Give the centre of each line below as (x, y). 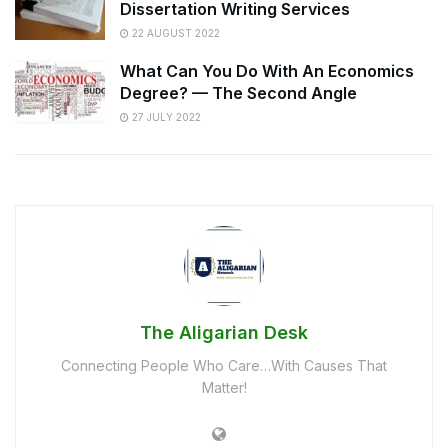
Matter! (224, 388)
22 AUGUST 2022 (174, 32)
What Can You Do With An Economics (267, 70)
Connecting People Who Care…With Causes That (224, 366)
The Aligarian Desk (224, 333)
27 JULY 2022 (165, 116)
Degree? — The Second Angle (238, 92)
